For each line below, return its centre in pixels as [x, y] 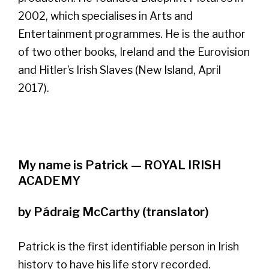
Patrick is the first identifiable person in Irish [128, 246]
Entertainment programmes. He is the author [132, 34]
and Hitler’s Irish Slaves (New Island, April [119, 70]
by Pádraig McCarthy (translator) [113, 212]
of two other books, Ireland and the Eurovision [134, 52]
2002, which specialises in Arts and [105, 16]
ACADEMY [49, 180]
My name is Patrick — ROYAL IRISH [119, 165]
